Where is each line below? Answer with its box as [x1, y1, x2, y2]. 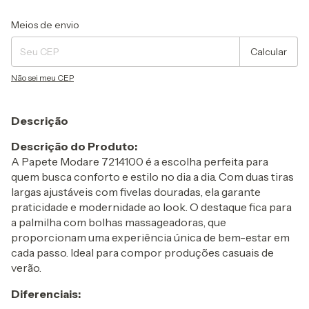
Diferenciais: [11, 287, 81, 301]
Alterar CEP [253, 16, 298, 26]
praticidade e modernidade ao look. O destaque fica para [11, 200, 292, 214]
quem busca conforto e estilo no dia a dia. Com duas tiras [11, 170, 294, 183]
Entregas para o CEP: [11, 15, 90, 26]
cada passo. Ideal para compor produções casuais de [11, 246, 274, 259]
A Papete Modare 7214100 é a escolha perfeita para [11, 154, 268, 168]
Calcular [250, 46, 287, 58]
